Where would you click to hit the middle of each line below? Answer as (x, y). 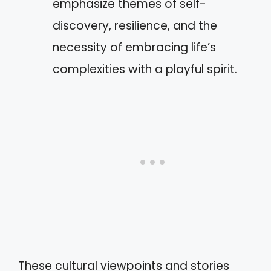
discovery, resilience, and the (135, 26)
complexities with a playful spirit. (145, 69)
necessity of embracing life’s (134, 47)
